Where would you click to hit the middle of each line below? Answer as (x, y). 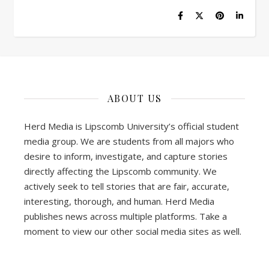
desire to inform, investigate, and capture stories (126, 156)
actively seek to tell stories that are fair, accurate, (127, 186)
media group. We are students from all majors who (129, 141)
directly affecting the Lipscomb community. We (120, 171)
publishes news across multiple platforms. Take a (125, 216)
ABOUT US (134, 98)
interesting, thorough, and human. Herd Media (119, 201)
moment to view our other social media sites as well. (133, 231)
